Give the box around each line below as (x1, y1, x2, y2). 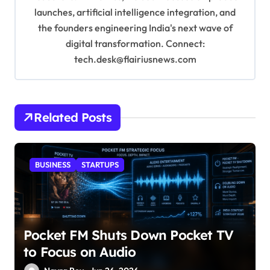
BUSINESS (35, 160, 71, 170)
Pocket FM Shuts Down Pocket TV (24, 227, 234, 244)
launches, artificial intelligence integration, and (34, 6, 236, 19)
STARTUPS (81, 160, 119, 170)
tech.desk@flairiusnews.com (74, 53, 196, 66)
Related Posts (34, 110, 111, 125)
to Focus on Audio (24, 243, 136, 261)
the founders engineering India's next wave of (37, 22, 233, 34)
